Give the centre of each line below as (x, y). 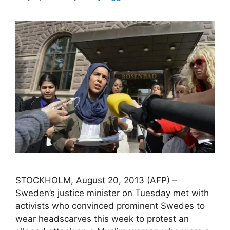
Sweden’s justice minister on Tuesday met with (112, 193)
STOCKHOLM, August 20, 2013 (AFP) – (96, 180)
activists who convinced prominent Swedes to (110, 206)
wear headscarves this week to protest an (102, 219)
